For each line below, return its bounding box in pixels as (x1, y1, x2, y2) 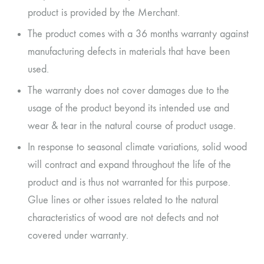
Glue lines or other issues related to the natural (28, 193, 219, 206)
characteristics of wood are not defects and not (28, 211, 219, 224)
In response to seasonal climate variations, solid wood (28, 140, 247, 153)
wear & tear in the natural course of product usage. (28, 119, 236, 132)
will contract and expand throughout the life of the (28, 158, 231, 171)
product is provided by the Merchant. (28, 6, 180, 19)
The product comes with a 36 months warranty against (28, 27, 249, 40)
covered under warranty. (28, 229, 128, 242)
